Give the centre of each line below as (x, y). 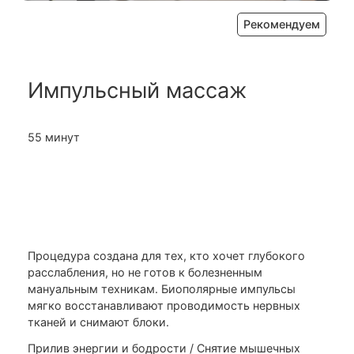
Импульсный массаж (137, 91)
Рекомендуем (282, 24)
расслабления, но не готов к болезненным (145, 273)
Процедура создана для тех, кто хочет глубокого (166, 256)
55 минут (54, 137)
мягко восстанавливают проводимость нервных (164, 306)
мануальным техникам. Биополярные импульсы (162, 289)
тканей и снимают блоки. (98, 322)
